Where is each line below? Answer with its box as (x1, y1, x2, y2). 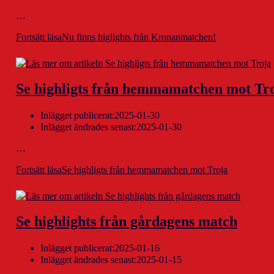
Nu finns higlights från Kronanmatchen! (62, 31, 216, 42)
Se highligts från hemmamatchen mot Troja (62, 164, 228, 175)
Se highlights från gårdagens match (16, 213, 237, 230)
